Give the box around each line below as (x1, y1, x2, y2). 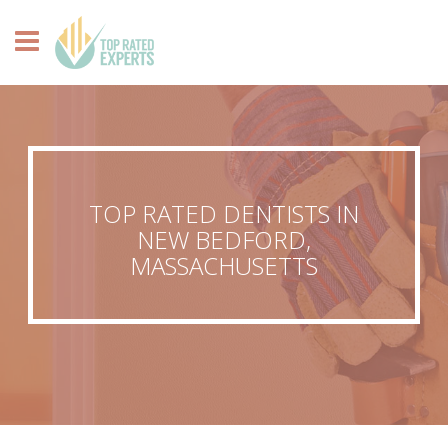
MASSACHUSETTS (130, 249, 318, 283)
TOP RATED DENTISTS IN (89, 197, 359, 231)
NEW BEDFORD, (137, 223, 311, 257)
